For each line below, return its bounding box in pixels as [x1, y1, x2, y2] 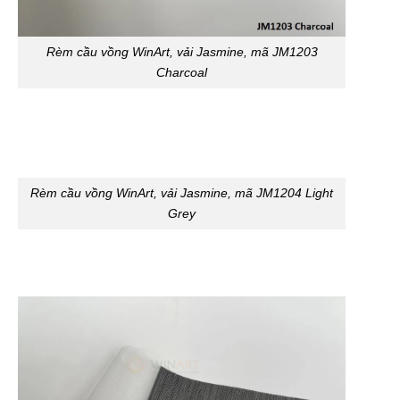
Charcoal [156, 65, 208, 80]
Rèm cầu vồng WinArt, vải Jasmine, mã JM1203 [46, 45, 318, 60]
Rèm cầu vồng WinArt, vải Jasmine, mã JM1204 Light [30, 186, 334, 201]
